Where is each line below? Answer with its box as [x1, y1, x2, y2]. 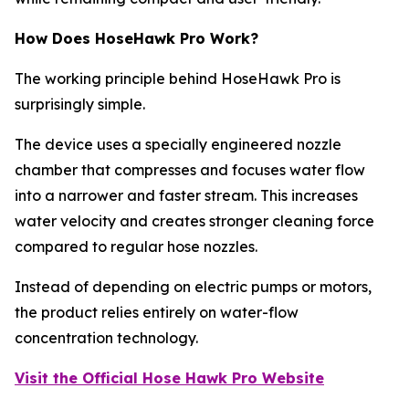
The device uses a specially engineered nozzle [15, 134, 341, 153]
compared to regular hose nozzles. [15, 236, 261, 256]
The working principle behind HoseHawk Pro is [15, 68, 341, 88]
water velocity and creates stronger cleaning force [15, 211, 374, 230]
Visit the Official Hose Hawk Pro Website [15, 368, 324, 387]
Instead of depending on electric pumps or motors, [15, 277, 372, 296]
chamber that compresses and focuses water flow [15, 160, 365, 179]
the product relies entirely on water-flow [15, 302, 299, 321]
